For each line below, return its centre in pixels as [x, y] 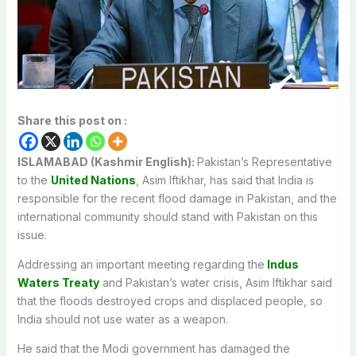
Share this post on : [72, 121]
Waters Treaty [58, 283]
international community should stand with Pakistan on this [167, 217]
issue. [32, 235]
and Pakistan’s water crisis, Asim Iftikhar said [215, 283]
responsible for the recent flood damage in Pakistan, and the [177, 199]
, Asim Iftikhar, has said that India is [224, 180]
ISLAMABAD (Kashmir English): [107, 162]
